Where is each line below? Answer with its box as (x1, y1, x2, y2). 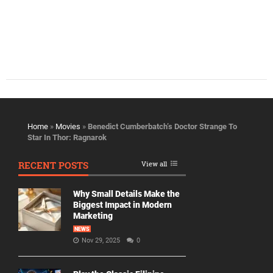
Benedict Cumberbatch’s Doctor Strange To (88, 121, 237, 131)
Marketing (73, 210, 113, 221)
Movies (55, 121, 80, 131)
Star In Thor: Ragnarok (27, 132, 107, 142)
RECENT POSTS (18, 158, 88, 171)
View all (141, 158, 167, 168)
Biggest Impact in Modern (73, 199, 172, 210)
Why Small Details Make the (73, 188, 180, 199)
